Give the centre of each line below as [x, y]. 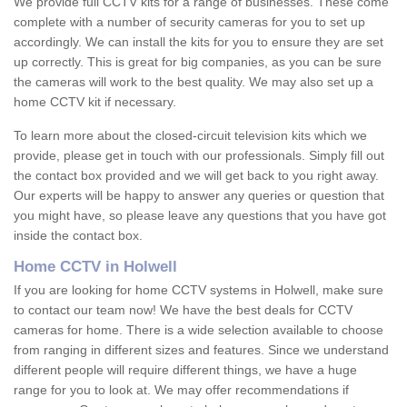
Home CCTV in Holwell [95, 267]
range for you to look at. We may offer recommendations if [181, 390]
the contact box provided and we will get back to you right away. [196, 176]
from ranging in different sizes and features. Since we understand [201, 350]
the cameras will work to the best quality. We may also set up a [194, 82]
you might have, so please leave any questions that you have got [200, 216]
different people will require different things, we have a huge [185, 370]
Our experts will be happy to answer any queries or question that [199, 196]
